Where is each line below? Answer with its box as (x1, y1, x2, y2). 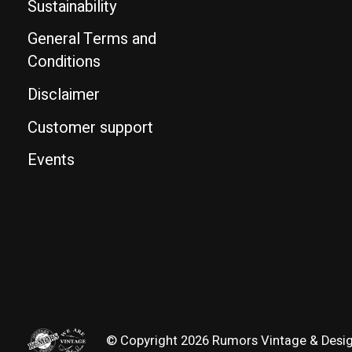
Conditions (27, 50, 101, 74)
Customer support (27, 115, 153, 139)
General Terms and (27, 27, 156, 51)
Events (27, 148, 75, 172)
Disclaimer (27, 82, 100, 106)
